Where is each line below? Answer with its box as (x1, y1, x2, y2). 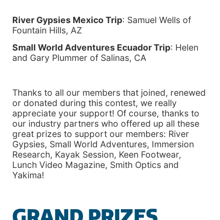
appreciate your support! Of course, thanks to (12, 108, 199, 118)
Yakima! (12, 169, 44, 180)
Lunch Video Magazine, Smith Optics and (12, 159, 179, 170)
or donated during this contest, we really (12, 97, 177, 108)
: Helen (170, 42, 198, 53)
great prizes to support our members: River (12, 128, 189, 139)
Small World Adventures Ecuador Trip (12, 42, 170, 53)
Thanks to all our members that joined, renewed (12, 87, 206, 98)
